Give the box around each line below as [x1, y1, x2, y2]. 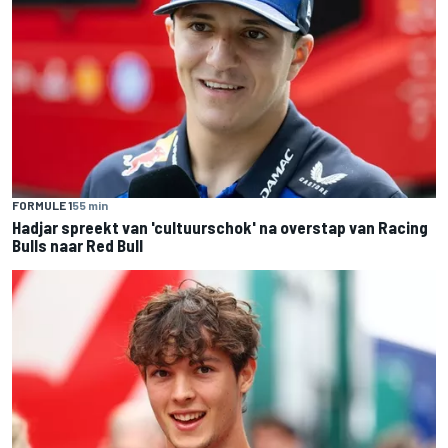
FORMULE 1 [12, 197, 72, 212]
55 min [72, 197, 108, 212]
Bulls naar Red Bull [12, 234, 143, 255]
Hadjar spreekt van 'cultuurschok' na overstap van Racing [12, 216, 428, 237]
